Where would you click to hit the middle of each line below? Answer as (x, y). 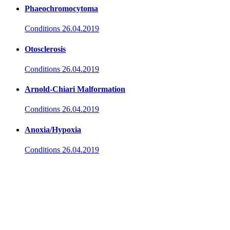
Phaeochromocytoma (61, 8)
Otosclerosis (45, 49)
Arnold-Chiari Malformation (75, 89)
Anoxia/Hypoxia (53, 129)
